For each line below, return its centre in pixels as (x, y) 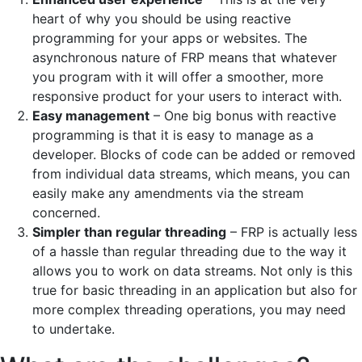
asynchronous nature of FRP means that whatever (185, 57)
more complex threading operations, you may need (189, 309)
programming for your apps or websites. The (170, 38)
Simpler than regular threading (129, 232)
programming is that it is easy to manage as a (173, 135)
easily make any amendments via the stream (168, 193)
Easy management (91, 115)
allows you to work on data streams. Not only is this (192, 270)
